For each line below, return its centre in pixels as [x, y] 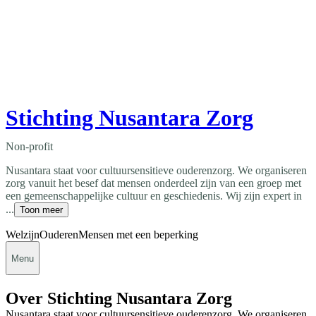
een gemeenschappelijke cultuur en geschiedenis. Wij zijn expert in [154, 196]
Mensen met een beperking [138, 235]
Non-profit [29, 147]
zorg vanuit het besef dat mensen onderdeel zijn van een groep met [153, 183]
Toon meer [41, 210]
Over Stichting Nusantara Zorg [119, 298]
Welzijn [23, 235]
